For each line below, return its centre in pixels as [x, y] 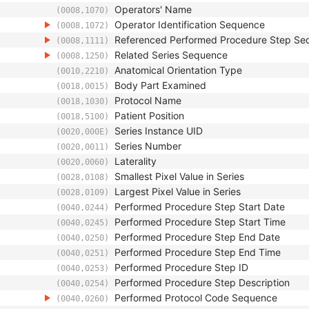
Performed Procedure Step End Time [198, 252]
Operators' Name [153, 9]
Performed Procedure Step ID [181, 267]
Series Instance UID [159, 131]
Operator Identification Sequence [190, 24]
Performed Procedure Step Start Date [200, 207]
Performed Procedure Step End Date [197, 237]
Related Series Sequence [171, 55]
